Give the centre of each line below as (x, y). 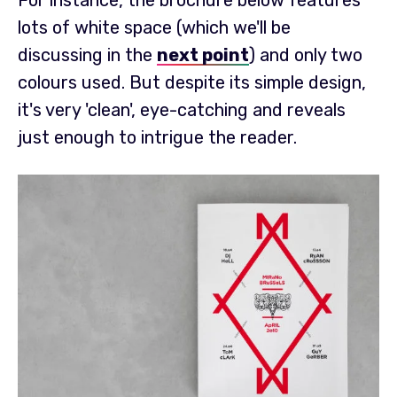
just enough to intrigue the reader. (157, 138)
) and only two (306, 55)
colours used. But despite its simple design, (192, 83)
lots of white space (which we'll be (154, 28)
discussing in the (87, 55)
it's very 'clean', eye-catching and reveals (182, 110)
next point (203, 55)
